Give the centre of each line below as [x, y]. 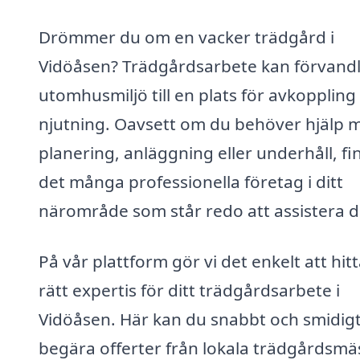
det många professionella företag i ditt [191, 181]
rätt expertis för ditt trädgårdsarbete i [189, 290]
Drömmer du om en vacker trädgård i [186, 37]
